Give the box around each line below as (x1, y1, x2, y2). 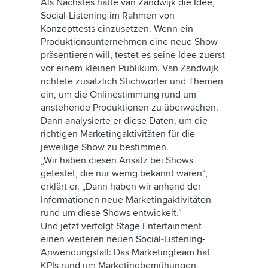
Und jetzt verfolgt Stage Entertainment (41, 220, 202, 232)
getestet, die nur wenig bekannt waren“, (41, 167, 208, 179)
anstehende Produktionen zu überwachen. (41, 102, 218, 114)
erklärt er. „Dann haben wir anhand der (41, 181, 201, 193)
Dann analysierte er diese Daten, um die (41, 115, 208, 127)
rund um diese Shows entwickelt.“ (41, 207, 182, 219)
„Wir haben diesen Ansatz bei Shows (41, 154, 193, 166)
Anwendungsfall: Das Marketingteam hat (41, 246, 210, 258)
